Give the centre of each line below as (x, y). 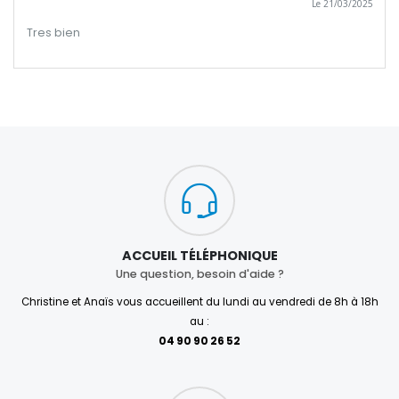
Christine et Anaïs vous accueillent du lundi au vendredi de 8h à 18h (199, 301)
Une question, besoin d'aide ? (199, 274)
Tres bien (53, 33)
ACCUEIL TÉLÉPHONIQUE (199, 255)
